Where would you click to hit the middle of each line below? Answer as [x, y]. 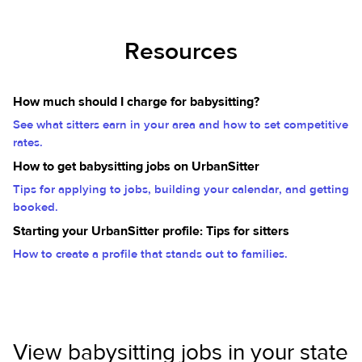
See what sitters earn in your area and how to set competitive [181, 125]
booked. [36, 207]
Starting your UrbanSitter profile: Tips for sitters [151, 231]
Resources [181, 51]
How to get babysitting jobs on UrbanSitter [136, 166]
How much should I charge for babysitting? [136, 102]
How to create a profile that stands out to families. [150, 254]
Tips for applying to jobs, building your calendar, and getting [181, 189]
